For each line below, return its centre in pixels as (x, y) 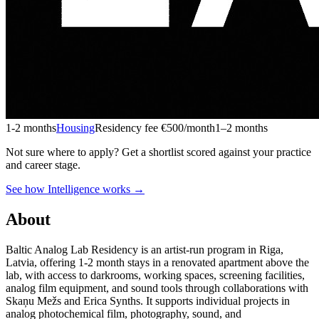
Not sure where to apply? (62, 152)
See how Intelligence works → (75, 189)
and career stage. (43, 164)
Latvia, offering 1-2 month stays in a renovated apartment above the (157, 262)
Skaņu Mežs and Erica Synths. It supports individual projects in (148, 300)
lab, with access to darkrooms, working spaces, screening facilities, (155, 275)
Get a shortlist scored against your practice (216, 152)
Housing (75, 127)
